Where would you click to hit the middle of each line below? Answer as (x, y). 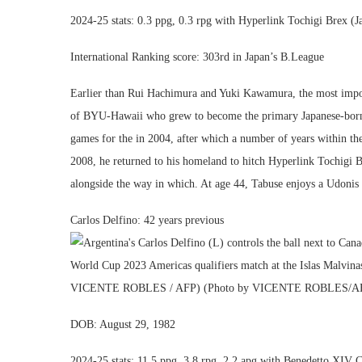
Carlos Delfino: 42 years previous (147, 220)
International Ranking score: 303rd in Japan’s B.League (197, 57)
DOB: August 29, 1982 (123, 324)
